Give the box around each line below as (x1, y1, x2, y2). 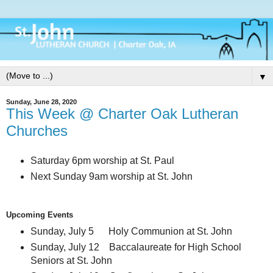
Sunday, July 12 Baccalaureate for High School (30, 241, 241, 252)
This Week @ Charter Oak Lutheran (6, 105, 238, 122)
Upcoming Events (6, 210, 76, 220)
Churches (6, 122, 68, 140)
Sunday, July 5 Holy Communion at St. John (30, 225, 232, 236)
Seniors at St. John (30, 255, 112, 266)
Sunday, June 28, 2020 (6, 98, 77, 106)
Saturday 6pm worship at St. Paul (30, 155, 174, 166)
